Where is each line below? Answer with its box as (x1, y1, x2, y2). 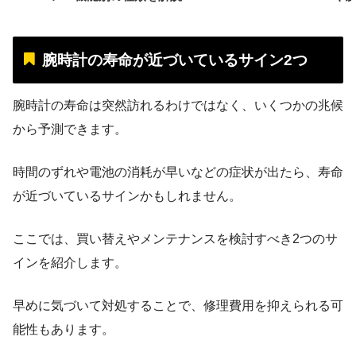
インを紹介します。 (13, 255, 127, 269)
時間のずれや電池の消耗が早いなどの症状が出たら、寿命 (13, 164, 343, 179)
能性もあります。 (13, 322, 114, 336)
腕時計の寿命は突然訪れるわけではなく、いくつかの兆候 (13, 98, 343, 112)
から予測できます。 (13, 122, 127, 136)
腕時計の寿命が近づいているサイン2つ (41, 51, 308, 68)
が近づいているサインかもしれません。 (13, 188, 242, 203)
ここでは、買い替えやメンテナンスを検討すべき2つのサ (13, 231, 338, 246)
